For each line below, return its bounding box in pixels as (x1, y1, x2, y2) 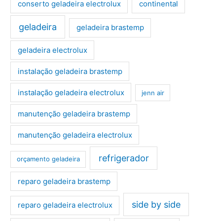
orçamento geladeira (16, 155, 80, 163)
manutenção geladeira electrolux (17, 130, 132, 140)
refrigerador (98, 153, 149, 164)
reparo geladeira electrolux (17, 200, 112, 210)
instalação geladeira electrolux (17, 87, 124, 97)
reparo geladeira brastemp (17, 176, 110, 186)
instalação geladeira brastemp (17, 66, 122, 76)
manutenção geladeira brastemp (17, 109, 130, 118)
